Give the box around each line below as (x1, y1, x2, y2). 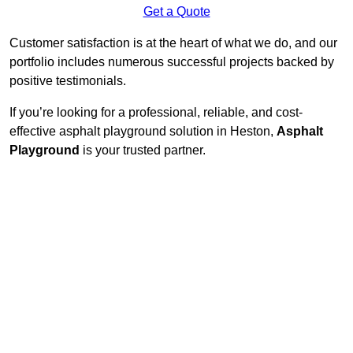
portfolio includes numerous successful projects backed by (9, 55, 334, 69)
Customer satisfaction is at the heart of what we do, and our (9, 36, 337, 50)
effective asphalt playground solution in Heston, (9, 124, 277, 139)
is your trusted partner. (80, 143, 206, 158)
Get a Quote (143, 5, 210, 19)
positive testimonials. (9, 74, 126, 88)
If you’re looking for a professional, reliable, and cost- (9, 106, 303, 120)
